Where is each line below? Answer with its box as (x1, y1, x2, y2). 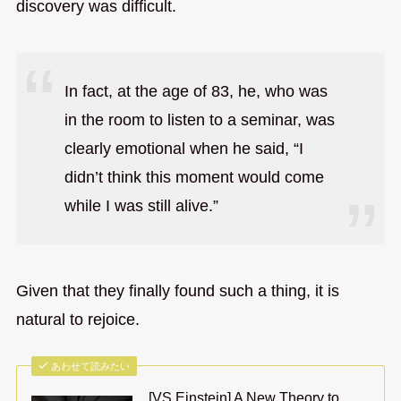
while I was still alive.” (64, 196, 218, 215)
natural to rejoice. (15, 310, 140, 328)
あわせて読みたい (51, 361, 131, 372)
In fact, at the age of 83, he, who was (64, 81, 328, 100)
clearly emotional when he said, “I (64, 139, 303, 158)
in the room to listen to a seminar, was (64, 110, 335, 129)
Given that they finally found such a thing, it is (15, 281, 339, 300)
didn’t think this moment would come (64, 167, 324, 186)
